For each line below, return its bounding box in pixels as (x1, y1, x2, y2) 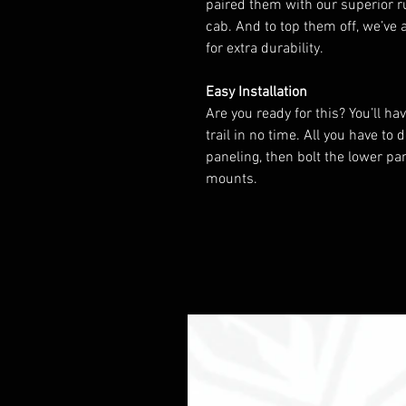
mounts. (206, 170, 257, 188)
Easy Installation (206, 83, 307, 101)
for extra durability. (206, 40, 324, 58)
